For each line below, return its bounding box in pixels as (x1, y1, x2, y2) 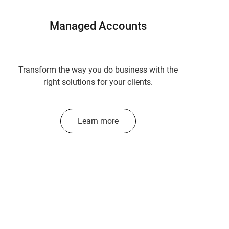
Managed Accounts (50, 19, 147, 32)
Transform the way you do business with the (18, 65, 178, 75)
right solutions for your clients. (43, 77, 153, 87)
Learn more (77, 116, 119, 126)
